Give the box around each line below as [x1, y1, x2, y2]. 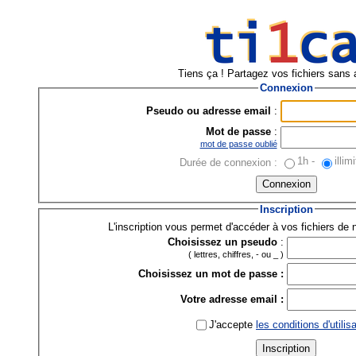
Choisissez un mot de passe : [138, 268, 284, 281]
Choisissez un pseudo [168, 236, 277, 249]
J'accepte [209, 318, 256, 331]
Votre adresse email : [180, 293, 284, 306]
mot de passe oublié [199, 138, 277, 149]
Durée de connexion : [179, 156, 277, 168]
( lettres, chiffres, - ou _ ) [188, 250, 284, 260]
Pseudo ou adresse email [145, 104, 271, 117]
